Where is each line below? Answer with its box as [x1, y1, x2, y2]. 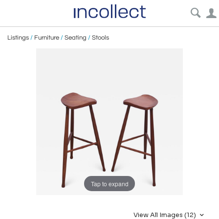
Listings [7, 34, 29, 41]
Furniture [34, 34, 59, 41]
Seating [65, 34, 87, 41]
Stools [92, 34, 109, 41]
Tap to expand [90, 179, 129, 188]
